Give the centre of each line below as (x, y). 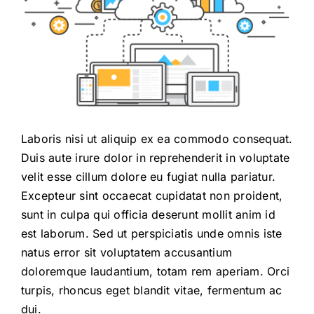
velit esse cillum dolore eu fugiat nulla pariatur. (148, 177)
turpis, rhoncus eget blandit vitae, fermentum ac (152, 291)
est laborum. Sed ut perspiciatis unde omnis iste (152, 234)
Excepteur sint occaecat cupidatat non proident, (152, 196)
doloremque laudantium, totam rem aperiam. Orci (156, 272)
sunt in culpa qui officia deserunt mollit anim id (148, 215)
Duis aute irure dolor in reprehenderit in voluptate (156, 158)
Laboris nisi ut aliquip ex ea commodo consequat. (157, 139)
